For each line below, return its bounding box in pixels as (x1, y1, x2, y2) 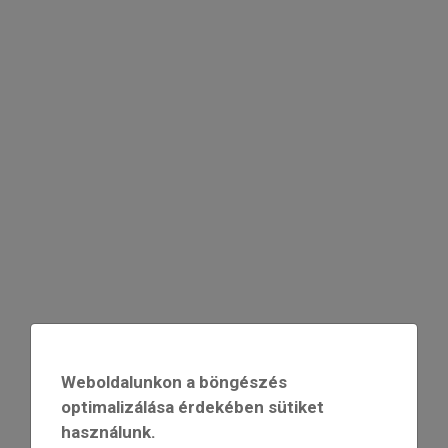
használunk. (61, 422, 157, 442)
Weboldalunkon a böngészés (61, 372, 288, 392)
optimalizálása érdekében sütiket (61, 397, 325, 417)
